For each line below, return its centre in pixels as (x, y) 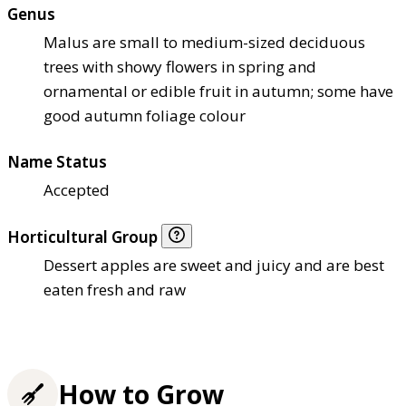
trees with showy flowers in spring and (180, 67)
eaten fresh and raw (115, 290)
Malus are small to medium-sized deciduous (204, 43)
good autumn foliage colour (145, 116)
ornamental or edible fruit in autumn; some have (218, 92)
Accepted (77, 190)
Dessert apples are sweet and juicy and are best (214, 266)
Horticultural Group (84, 237)
